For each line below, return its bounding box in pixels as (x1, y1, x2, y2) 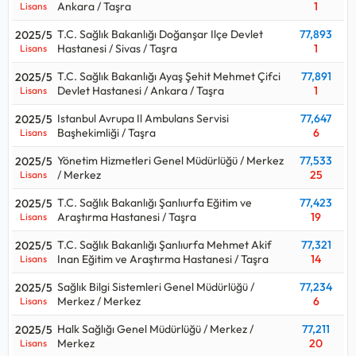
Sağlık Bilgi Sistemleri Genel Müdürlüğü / (57, 279, 254, 294)
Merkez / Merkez (57, 293, 141, 308)
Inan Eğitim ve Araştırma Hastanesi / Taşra (57, 251, 269, 266)
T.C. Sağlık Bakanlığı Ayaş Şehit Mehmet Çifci (57, 68, 281, 83)
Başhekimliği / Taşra (57, 125, 156, 140)
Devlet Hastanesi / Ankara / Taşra (57, 83, 224, 98)
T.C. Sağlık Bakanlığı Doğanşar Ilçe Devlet (57, 26, 263, 41)
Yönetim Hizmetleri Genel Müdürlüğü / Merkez (57, 153, 284, 168)
